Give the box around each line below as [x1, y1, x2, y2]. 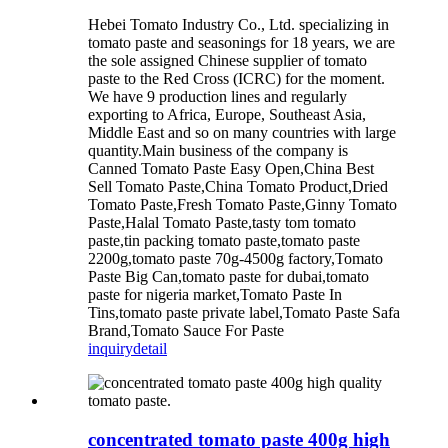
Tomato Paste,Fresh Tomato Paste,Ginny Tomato [88, 196, 397, 214]
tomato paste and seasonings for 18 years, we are [88, 34, 395, 52]
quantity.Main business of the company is [88, 142, 348, 160]
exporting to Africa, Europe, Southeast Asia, [88, 106, 366, 124]
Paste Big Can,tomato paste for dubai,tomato [88, 268, 369, 286]
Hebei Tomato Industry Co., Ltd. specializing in [88, 16, 389, 34]
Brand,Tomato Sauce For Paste [88, 322, 284, 340]
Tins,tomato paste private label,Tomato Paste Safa [88, 304, 400, 322]
